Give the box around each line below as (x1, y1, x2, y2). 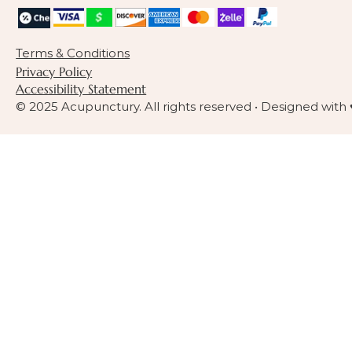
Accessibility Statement (16, 80, 147, 97)
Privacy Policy (16, 63, 93, 79)
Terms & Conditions (16, 45, 130, 60)
